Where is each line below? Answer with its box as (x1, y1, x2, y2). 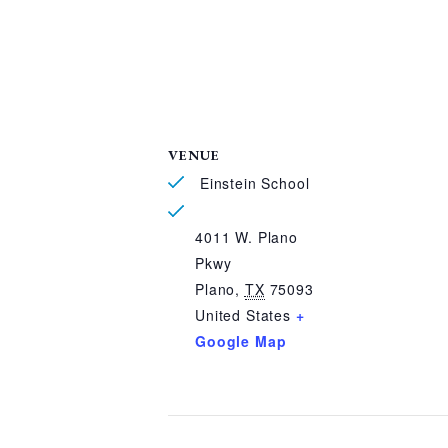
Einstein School (195, 173, 310, 193)
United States (195, 305, 292, 325)
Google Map (195, 331, 287, 351)
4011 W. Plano (195, 227, 299, 247)
